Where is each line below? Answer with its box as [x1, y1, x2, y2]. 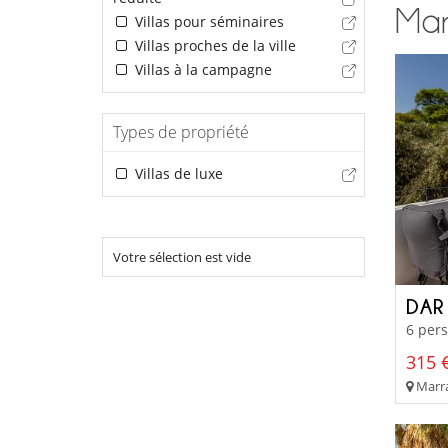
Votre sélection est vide [113, 247, 251, 266]
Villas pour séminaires [130, 11, 284, 31]
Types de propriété [113, 120, 249, 143]
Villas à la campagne [130, 59, 272, 79]
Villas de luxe [130, 163, 223, 183]
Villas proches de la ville [130, 35, 296, 55]
